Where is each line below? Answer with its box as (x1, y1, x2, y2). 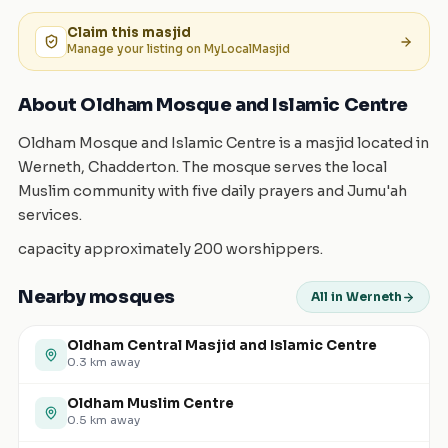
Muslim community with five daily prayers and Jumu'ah (18, 182, 407, 200)
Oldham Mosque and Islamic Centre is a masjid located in (18, 134, 429, 152)
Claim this (67, 24, 142, 41)
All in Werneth (311, 289, 402, 304)
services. (18, 206, 82, 224)
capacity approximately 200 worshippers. (18, 240, 323, 258)
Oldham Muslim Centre (67, 395, 234, 412)
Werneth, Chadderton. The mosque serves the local (18, 158, 387, 176)
